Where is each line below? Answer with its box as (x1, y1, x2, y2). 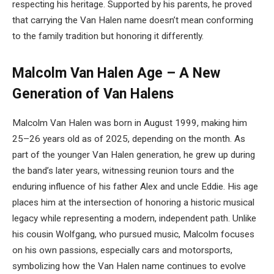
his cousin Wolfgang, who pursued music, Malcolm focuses (12, 229, 254, 240)
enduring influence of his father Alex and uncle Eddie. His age (12, 181, 258, 193)
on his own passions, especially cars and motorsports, (12, 245, 232, 256)
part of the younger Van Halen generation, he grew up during (12, 149, 255, 161)
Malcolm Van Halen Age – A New (12, 65, 220, 82)
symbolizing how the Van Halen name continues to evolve (12, 261, 246, 272)
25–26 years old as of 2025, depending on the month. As (12, 133, 245, 145)
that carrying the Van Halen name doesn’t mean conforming (12, 15, 253, 26)
